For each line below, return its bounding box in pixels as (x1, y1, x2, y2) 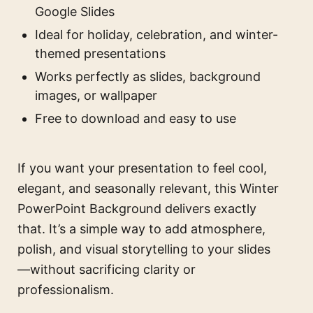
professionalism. (17, 282, 114, 298)
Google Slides (35, 4, 115, 20)
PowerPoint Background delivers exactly (17, 201, 256, 217)
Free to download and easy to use (35, 111, 236, 126)
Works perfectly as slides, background (35, 69, 261, 85)
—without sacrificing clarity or (17, 262, 196, 277)
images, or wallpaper (35, 88, 157, 103)
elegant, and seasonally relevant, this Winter (17, 181, 279, 196)
